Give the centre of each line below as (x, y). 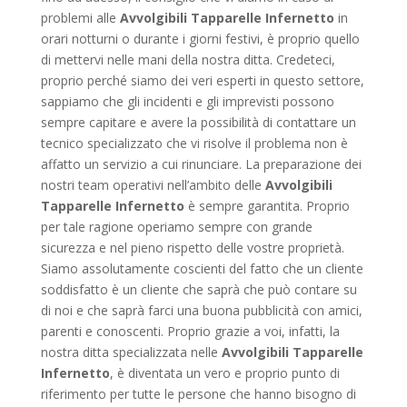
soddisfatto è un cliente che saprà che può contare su (199, 289)
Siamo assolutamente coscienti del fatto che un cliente (202, 268)
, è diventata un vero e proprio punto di (224, 372)
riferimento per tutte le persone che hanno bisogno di (198, 393)
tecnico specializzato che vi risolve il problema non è (194, 143)
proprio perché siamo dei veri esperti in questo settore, (202, 80)
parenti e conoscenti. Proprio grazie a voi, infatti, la (190, 331)
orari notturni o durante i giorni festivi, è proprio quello (200, 38)
